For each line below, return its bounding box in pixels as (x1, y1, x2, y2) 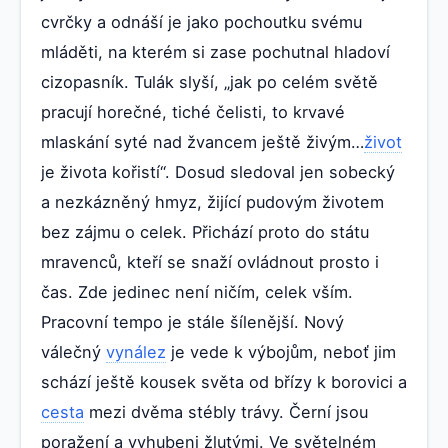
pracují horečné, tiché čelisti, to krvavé (41, 102, 345, 123)
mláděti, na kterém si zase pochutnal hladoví (41, 42, 390, 63)
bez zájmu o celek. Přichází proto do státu (41, 222, 369, 243)
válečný (41, 342, 106, 363)
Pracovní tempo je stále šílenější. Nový (41, 312, 344, 333)
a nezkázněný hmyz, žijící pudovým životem (41, 192, 384, 213)
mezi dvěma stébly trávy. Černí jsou (84, 402, 368, 423)
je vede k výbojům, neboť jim (166, 342, 396, 363)
